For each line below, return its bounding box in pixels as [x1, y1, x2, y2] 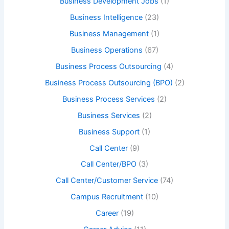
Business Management [70, 29, 149, 38]
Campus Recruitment [71, 192, 143, 202]
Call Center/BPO [81, 159, 136, 169]
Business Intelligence [70, 13, 143, 22]
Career [95, 209, 119, 218]
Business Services [77, 110, 140, 120]
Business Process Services [62, 94, 155, 104]
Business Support [79, 127, 140, 136]
